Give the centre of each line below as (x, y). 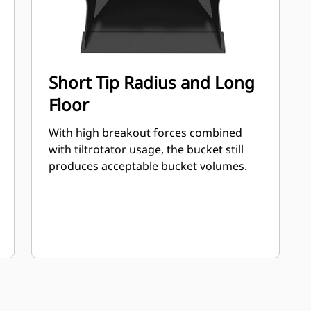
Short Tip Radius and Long (152, 82)
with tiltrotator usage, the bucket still (146, 149)
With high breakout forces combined (146, 133)
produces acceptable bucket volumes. (148, 166)
